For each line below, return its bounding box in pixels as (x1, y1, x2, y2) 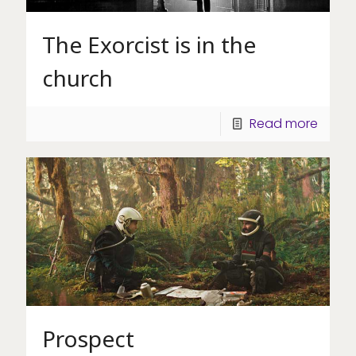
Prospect (42, 323, 134, 354)
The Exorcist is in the (42, 29, 256, 60)
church (42, 62, 113, 93)
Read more (250, 114, 318, 133)
